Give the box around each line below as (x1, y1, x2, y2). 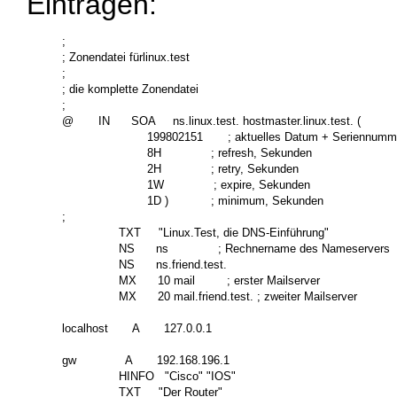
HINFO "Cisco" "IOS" (62, 369, 236, 383)
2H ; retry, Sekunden (62, 161, 299, 175)
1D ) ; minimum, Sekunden (62, 193, 323, 207)
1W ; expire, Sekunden (62, 177, 310, 191)
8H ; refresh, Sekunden (62, 145, 312, 160)
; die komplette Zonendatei (62, 82, 198, 96)
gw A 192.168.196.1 (62, 353, 230, 367)
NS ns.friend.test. (62, 257, 227, 271)
